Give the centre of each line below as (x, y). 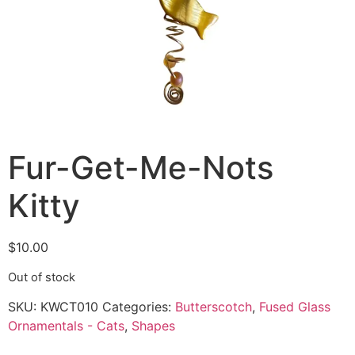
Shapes (153, 325)
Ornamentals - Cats (66, 325)
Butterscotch (214, 306)
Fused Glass (295, 306)
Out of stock (42, 277)
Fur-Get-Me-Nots (141, 168)
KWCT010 (69, 306)
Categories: (139, 306)
